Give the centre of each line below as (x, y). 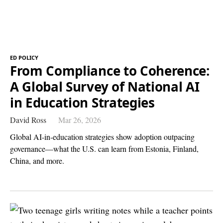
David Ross (28, 119)
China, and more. (37, 160)
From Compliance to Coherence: (110, 70)
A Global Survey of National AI (105, 86)
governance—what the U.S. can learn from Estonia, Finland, (104, 148)
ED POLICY (24, 57)
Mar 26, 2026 (80, 119)
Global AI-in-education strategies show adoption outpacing (102, 136)
